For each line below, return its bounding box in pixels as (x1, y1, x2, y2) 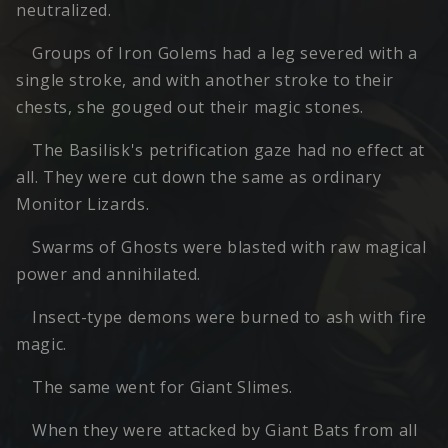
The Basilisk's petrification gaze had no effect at (32, 139, 426, 162)
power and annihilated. (16, 263, 202, 286)
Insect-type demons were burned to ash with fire (32, 306, 428, 329)
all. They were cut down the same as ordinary (16, 166, 382, 189)
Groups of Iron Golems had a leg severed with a (32, 42, 418, 65)
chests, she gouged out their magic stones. (16, 96, 364, 119)
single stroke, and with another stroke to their (16, 69, 395, 92)
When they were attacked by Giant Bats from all (32, 419, 418, 442)
